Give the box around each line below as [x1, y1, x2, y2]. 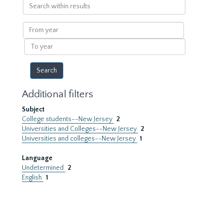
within [22, 8, 42, 16]
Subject [22, 106, 45, 113]
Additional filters [22, 89, 93, 100]
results [22, 18, 43, 26]
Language [22, 154, 53, 162]
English [22, 174, 43, 182]
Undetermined [22, 164, 65, 172]
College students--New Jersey [22, 115, 114, 123]
